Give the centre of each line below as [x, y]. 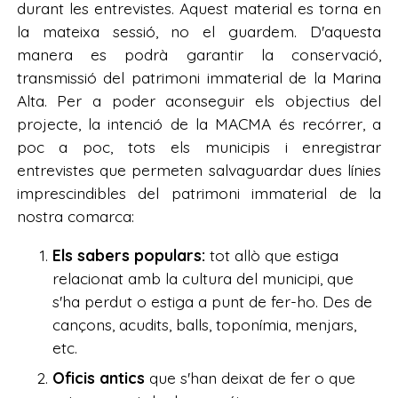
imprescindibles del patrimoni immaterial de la [199, 193]
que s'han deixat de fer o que [250, 378]
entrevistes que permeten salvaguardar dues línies [199, 170]
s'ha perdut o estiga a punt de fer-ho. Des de [212, 301]
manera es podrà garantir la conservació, [199, 55]
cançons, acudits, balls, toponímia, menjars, [204, 324]
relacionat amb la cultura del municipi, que [203, 278]
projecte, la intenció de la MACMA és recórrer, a [199, 124]
